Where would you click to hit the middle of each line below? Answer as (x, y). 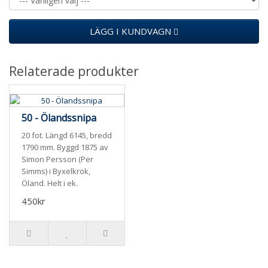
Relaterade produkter (74, 71)
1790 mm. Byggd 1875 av (65, 147)
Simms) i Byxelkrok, (56, 171)
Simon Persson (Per (57, 159)
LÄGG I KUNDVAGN (132, 31)
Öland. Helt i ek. (50, 183)
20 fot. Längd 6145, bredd (67, 135)
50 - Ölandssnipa (59, 118)
